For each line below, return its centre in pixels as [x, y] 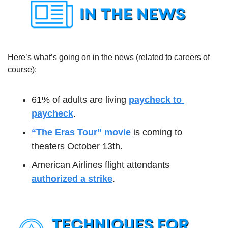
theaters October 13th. [77, 146]
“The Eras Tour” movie [81, 133]
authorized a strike [72, 179]
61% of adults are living [80, 100]
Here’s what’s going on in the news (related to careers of [109, 58]
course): [22, 70]
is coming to [156, 133]
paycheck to [155, 100]
